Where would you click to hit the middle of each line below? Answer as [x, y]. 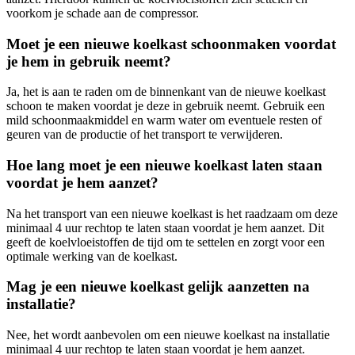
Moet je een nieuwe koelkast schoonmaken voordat [171, 44]
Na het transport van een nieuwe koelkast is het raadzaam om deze [172, 213]
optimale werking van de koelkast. [92, 256]
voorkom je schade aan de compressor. [103, 13]
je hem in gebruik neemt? [89, 61]
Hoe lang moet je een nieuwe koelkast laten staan [164, 165]
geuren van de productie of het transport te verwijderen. [145, 135]
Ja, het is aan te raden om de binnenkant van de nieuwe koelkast [166, 92]
